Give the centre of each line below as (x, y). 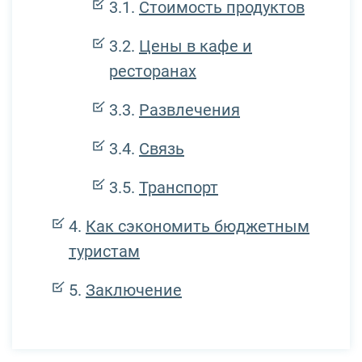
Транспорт (179, 187)
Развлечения (189, 109)
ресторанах (153, 71)
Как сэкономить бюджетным (198, 226)
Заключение (134, 290)
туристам (104, 251)
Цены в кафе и (196, 46)
